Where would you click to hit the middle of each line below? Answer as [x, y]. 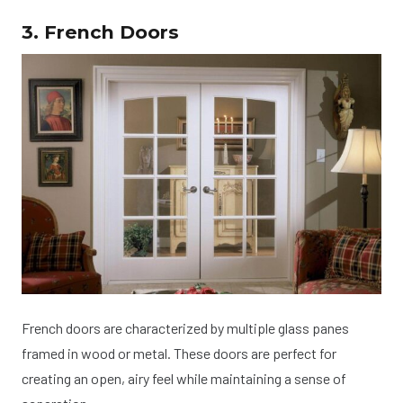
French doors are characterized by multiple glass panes [185, 327]
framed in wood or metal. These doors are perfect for [179, 353]
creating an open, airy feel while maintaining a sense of [184, 378]
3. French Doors [100, 31]
